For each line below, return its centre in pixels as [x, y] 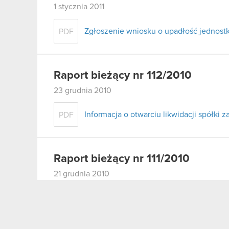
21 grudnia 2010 [82, 174]
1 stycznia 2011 [79, 6]
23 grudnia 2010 [83, 90]
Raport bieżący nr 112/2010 [123, 75]
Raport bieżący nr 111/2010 [122, 159]
